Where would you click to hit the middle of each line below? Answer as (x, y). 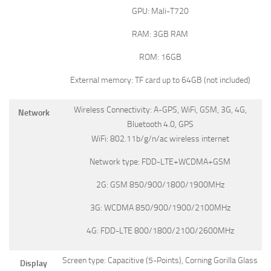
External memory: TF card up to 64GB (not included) (160, 80)
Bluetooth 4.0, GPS (160, 124)
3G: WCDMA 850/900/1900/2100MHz (160, 207)
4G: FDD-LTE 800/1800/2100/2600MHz (160, 230)
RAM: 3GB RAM (160, 34)
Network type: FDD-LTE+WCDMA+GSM (160, 162)
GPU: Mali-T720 (160, 11)
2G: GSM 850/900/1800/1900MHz (160, 184)
